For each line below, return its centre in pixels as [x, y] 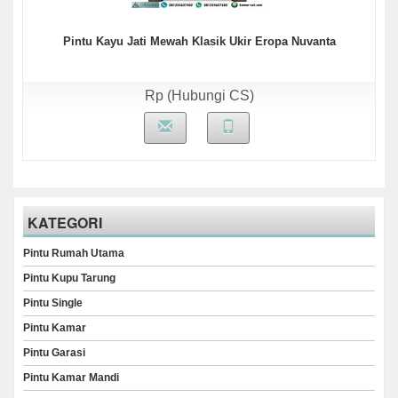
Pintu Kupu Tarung [69, 278]
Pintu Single [53, 303]
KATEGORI [65, 223]
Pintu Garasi [54, 353]
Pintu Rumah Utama [74, 253]
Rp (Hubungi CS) [199, 96]
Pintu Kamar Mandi [71, 378]
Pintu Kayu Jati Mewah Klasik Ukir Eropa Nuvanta [199, 41]
